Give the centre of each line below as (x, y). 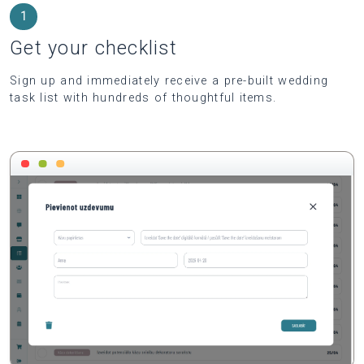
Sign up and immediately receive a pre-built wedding (169, 81)
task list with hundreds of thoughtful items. (143, 98)
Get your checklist (94, 48)
